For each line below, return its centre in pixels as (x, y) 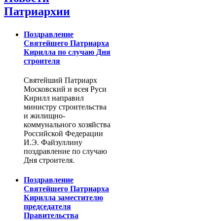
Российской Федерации (63, 134)
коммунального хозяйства (67, 125)
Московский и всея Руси (65, 89)
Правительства (51, 215)
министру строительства (65, 107)
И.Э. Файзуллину (53, 143)
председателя (47, 206)
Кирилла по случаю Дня (67, 52)
